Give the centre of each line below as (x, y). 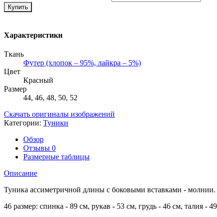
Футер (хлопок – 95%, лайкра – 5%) (82, 63)
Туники (56, 123)
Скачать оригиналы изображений (59, 114)
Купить (18, 7)
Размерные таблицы (56, 157)
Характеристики (33, 35)
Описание (21, 173)
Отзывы (38, 148)
